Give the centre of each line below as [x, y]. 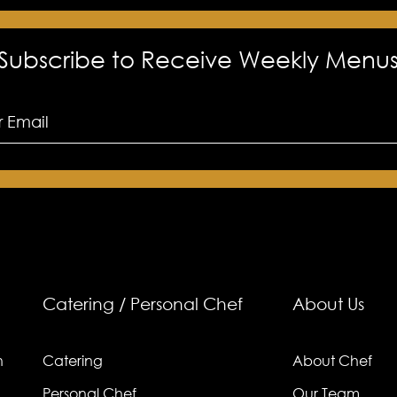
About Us [329, 303]
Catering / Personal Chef [142, 303]
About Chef [333, 360]
